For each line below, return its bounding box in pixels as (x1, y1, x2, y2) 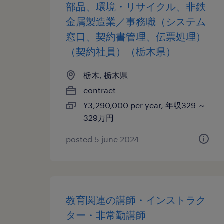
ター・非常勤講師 (66, 209, 146, 221)
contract (83, 85, 116, 95)
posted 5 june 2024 (66, 134, 139, 144)
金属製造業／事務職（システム (66, 15, 206, 27)
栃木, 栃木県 (83, 70, 128, 80)
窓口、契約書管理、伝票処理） (66, 30, 206, 42)
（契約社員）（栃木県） (66, 45, 176, 57)
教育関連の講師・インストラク (66, 194, 206, 206)
